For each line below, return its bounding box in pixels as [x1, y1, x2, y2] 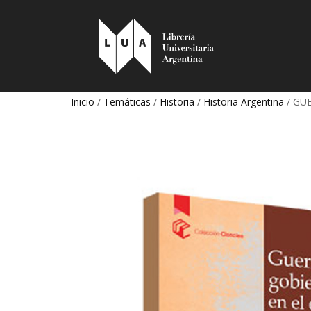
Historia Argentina [203, 95, 284, 108]
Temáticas [103, 95, 151, 108]
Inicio [71, 95, 94, 108]
